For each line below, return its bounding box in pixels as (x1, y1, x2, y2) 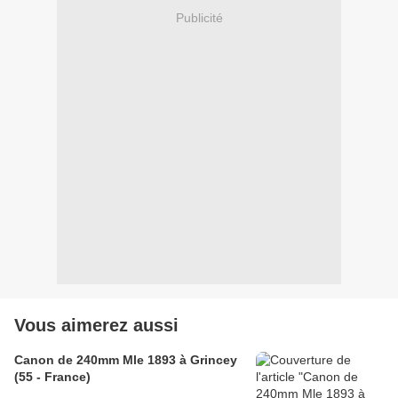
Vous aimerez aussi (14, 315, 179, 336)
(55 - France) (14, 370, 91, 385)
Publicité (175, 10, 223, 25)
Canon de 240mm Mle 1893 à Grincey (14, 353, 237, 368)
